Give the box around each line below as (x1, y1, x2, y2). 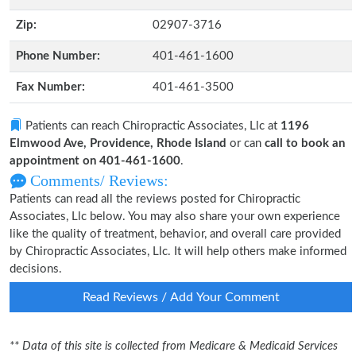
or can (226, 137, 265, 149)
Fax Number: (16, 81, 85, 93)
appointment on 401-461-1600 (10, 155, 180, 167)
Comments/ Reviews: (26, 172, 168, 189)
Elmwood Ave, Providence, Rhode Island (10, 137, 226, 149)
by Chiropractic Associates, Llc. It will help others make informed (10, 246, 346, 257)
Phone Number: (16, 50, 100, 62)
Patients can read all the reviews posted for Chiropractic (10, 193, 300, 205)
